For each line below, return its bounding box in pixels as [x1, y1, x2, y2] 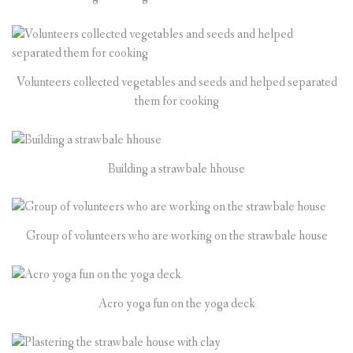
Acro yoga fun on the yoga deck [98, 295, 255, 313]
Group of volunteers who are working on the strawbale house [25, 228, 328, 245]
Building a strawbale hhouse [108, 160, 245, 177]
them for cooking [134, 92, 219, 110]
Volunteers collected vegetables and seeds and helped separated [16, 73, 337, 91]
